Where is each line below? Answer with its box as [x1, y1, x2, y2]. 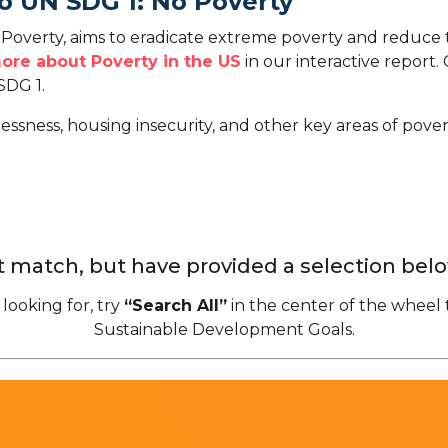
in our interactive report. [241, 52, 443, 71]
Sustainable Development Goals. [93, 320, 355, 339]
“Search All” [123, 296, 227, 315]
